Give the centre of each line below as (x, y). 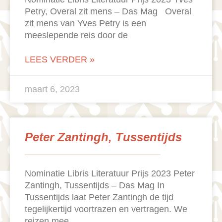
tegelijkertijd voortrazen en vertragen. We (106, 209)
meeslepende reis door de (76, 35)
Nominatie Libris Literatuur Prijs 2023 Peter (110, 174)
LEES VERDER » (60, 60)
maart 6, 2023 (52, 89)
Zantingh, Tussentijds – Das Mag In (95, 186)
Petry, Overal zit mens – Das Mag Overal (108, 12)
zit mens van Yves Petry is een (85, 24)
